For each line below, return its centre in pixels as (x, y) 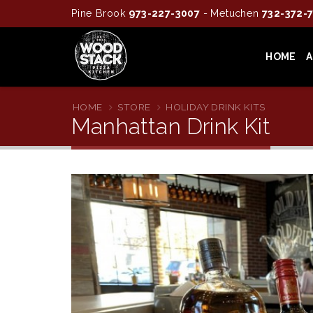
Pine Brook (100, 13)
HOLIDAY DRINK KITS (216, 107)
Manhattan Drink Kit (171, 126)
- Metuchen (231, 13)
